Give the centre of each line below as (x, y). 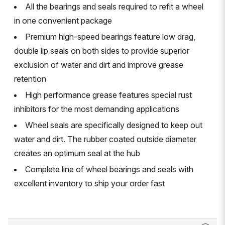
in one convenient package (63, 20)
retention (30, 79)
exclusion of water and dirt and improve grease (99, 65)
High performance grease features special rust (108, 95)
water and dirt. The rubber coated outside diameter (105, 139)
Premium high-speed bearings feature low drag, (110, 36)
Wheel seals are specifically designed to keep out (114, 125)
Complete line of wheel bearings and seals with (109, 169)
